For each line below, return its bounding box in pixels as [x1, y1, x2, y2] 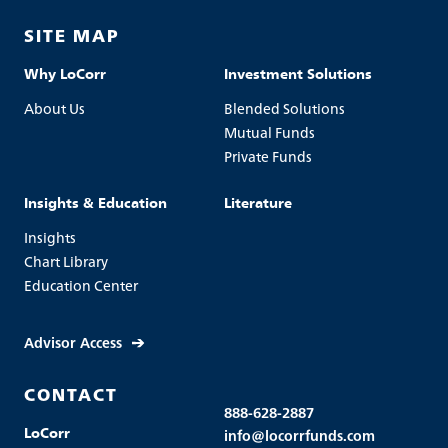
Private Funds [224, 145, 312, 166]
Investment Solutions [224, 62, 372, 82]
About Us [24, 97, 85, 118]
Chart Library [24, 250, 108, 271]
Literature [224, 191, 292, 211]
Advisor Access [24, 331, 122, 352]
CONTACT [24, 381, 118, 405]
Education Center [24, 274, 138, 295]
